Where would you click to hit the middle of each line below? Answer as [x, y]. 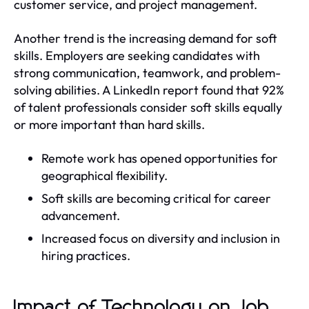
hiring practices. [86, 255]
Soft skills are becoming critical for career [156, 198]
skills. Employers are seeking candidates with [137, 55]
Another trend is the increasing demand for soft [146, 38]
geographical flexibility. [104, 175]
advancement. [81, 215]
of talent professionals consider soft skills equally [148, 107]
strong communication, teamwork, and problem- [147, 72]
